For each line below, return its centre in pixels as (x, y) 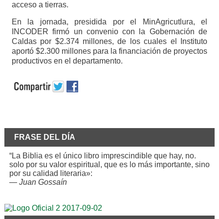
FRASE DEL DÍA (44, 137)
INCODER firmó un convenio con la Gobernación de (109, 31)
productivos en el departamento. (67, 61)
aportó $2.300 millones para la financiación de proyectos (109, 51)
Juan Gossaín (43, 182)
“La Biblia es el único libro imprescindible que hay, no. (102, 155)
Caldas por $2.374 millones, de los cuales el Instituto (109, 41)
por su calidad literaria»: (51, 173)
